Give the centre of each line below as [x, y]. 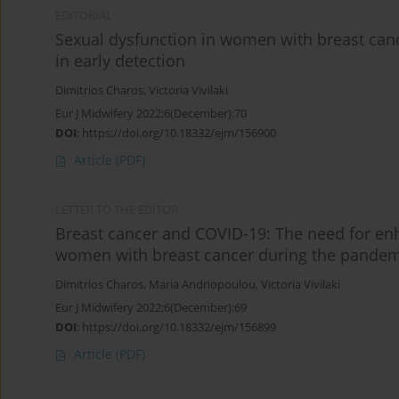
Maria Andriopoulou [202, 285]
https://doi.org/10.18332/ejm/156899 [179, 327]
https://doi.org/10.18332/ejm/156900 [179, 133]
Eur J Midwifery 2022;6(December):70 [151, 114]
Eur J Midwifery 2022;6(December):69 [151, 308]
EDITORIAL [84, 16]
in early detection [120, 61]
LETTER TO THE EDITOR [117, 210]
